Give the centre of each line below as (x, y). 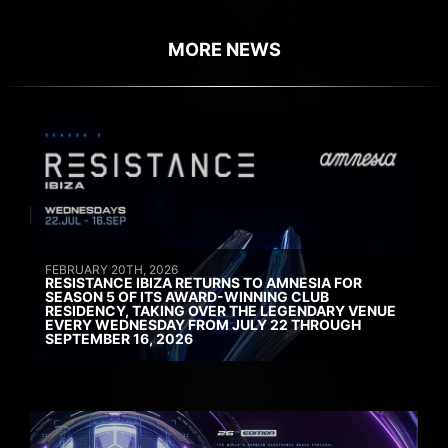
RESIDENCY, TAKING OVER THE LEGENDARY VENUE (220, 310)
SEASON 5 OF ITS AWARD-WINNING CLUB (187, 296)
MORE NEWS (224, 48)
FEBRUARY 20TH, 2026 (111, 269)
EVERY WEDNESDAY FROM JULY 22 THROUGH (203, 324)
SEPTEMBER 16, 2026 (119, 338)
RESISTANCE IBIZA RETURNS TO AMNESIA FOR (203, 282)
